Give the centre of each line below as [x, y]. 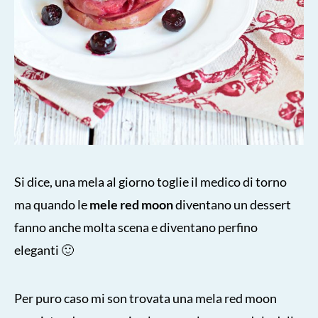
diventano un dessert [232, 204]
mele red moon [131, 204]
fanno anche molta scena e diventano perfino [136, 227]
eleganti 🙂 [44, 250]
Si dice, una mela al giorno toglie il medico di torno [150, 181]
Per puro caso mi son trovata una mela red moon [146, 298]
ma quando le [52, 204]
